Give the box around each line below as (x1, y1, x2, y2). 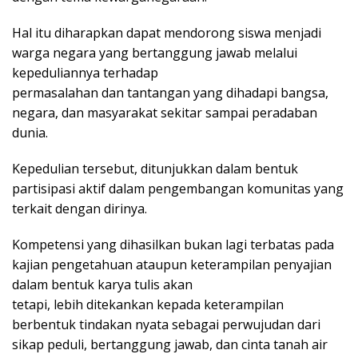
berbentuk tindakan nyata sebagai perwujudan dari (12, 316, 320, 334)
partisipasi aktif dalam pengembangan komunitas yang (12, 180, 344, 198)
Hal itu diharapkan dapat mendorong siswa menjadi (12, 24, 321, 42)
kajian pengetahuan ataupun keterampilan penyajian (12, 256, 332, 274)
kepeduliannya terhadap (12, 64, 158, 82)
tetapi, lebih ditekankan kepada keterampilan (12, 296, 284, 314)
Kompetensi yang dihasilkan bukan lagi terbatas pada (12, 236, 334, 254)
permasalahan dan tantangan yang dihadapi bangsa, (12, 84, 328, 102)
